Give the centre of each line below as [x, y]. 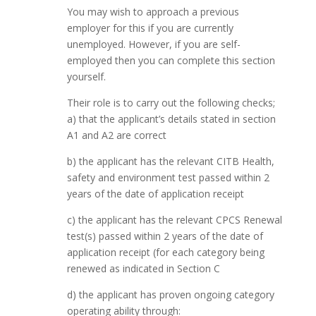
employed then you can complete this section [171, 60]
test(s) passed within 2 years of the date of [165, 236]
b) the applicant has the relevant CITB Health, [170, 161]
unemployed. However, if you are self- [153, 44]
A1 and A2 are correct [116, 135]
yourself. [86, 77]
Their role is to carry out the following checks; [171, 103]
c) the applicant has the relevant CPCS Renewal [174, 220]
